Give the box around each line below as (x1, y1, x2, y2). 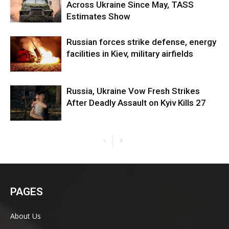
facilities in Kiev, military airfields (66, 49, 193, 59)
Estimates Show (66, 11, 130, 22)
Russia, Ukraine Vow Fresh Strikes (66, 86, 200, 97)
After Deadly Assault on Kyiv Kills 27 (66, 98, 206, 108)
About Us (10, 211, 41, 221)
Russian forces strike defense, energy (66, 37, 216, 48)
